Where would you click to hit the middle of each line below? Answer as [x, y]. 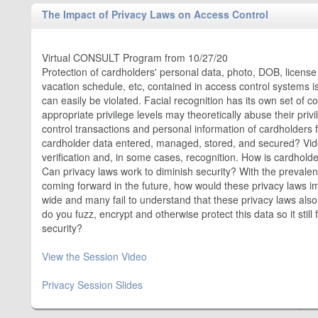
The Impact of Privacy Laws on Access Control [155, 14]
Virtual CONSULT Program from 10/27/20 [135, 57]
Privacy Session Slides [92, 285]
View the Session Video [94, 256]
